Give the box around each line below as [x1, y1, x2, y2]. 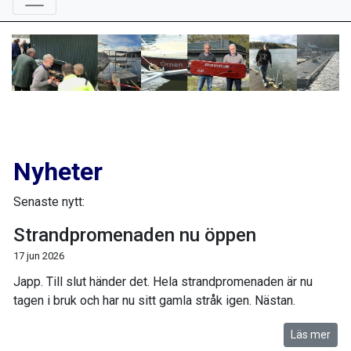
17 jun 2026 [13, 249, 64, 262]
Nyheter [13, 156, 103, 186]
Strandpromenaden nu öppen [13, 223, 256, 246]
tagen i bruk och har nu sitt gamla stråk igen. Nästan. [13, 292, 295, 308]
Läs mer [291, 327, 331, 341]
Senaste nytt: [13, 194, 85, 209]
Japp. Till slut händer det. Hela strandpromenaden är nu [13, 273, 313, 289]
